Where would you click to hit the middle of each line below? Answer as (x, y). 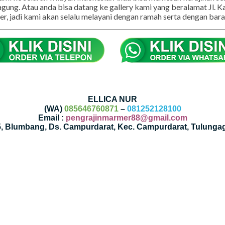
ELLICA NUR (113, 115)
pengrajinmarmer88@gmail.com (126, 134)
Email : (52, 134)
